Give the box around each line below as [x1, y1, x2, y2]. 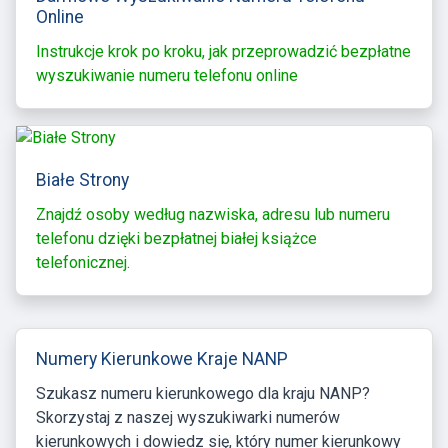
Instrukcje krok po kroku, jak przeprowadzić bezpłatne [36, 41, 411, 61]
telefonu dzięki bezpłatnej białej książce [36, 228, 317, 248]
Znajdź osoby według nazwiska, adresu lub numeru [36, 204, 390, 224]
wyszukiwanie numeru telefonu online [36, 65, 298, 85]
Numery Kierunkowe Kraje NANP [36, 348, 288, 369]
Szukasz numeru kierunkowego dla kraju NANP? [36, 383, 370, 403]
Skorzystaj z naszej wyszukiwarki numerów [36, 407, 340, 427]
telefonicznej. [36, 252, 130, 272]
